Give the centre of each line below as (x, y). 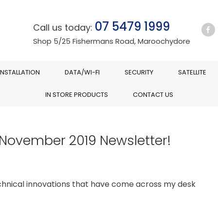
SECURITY (139, 72)
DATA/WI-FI (82, 72)
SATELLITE (192, 72)
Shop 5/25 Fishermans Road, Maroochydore (111, 41)
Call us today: (64, 27)
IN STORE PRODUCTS (76, 95)
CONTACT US (153, 95)
